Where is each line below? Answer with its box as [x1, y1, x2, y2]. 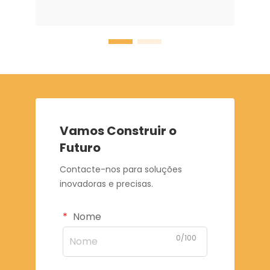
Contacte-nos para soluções [60, 163, 182, 175]
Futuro [60, 139, 101, 156]
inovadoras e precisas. [60, 177, 153, 190]
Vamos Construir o [60, 122, 177, 139]
